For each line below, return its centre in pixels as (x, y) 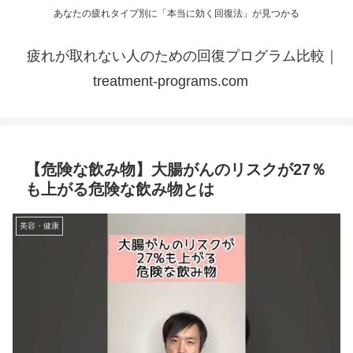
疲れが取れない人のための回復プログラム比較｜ (183, 56)
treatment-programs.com (170, 82)
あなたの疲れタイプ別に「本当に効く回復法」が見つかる (176, 14)
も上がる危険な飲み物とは (120, 190)
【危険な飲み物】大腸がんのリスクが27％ (176, 170)
